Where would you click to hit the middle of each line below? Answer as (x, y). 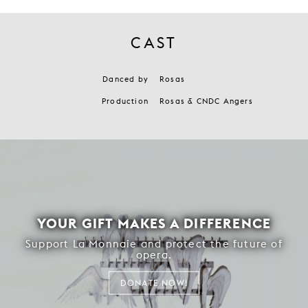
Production (125, 101)
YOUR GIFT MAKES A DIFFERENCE (154, 223)
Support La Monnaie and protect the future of (154, 244)
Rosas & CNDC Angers (206, 101)
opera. (154, 255)
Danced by (125, 79)
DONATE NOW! (154, 283)
